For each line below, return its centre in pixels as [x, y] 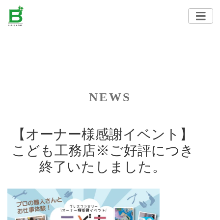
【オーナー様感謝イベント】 [103, 134]
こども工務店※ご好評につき [103, 151]
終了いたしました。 [103, 167]
